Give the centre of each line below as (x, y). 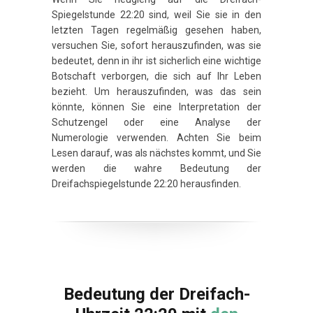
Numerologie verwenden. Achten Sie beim (156, 137)
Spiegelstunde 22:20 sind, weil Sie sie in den (156, 14)
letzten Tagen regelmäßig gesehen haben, (156, 30)
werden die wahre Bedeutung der (156, 168)
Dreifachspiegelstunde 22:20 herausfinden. (146, 183)
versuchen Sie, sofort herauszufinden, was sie (156, 45)
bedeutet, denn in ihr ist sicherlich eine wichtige (156, 60)
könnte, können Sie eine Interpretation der (156, 107)
